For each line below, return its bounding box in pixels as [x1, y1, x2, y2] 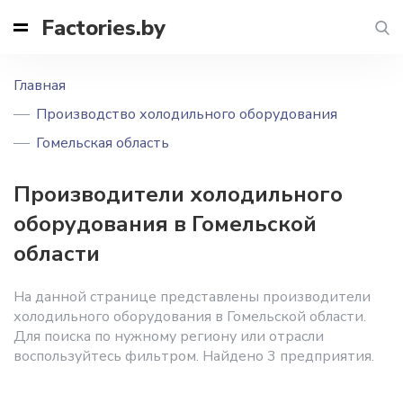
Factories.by [41, 13, 166, 42]
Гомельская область [36, 133, 169, 153]
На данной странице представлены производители [13, 287, 371, 307]
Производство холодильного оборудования [36, 104, 337, 124]
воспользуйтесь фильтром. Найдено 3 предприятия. [13, 346, 374, 366]
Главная [13, 76, 66, 95]
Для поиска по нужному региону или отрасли [13, 327, 324, 346]
